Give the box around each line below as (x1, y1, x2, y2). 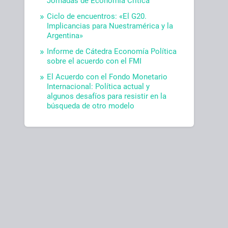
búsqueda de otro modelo (47, 101, 135, 111)
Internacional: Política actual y (47, 82, 150, 92)
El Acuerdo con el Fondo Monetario (47, 72, 168, 82)
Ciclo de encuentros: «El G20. (47, 12, 147, 21)
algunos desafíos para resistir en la (47, 92, 167, 101)
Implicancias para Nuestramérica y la (47, 21, 174, 31)
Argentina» (47, 31, 83, 41)
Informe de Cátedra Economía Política (47, 47, 177, 56)
